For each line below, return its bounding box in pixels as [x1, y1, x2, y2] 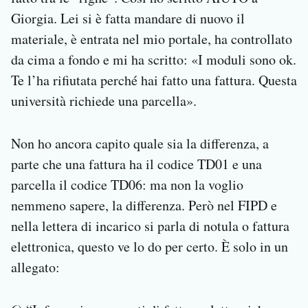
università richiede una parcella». [11, 91, 197, 111]
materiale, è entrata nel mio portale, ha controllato [11, 30, 292, 49]
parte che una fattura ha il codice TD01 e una [11, 155, 262, 174]
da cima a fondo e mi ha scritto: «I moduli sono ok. [11, 50, 296, 69]
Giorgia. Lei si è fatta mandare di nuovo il [11, 9, 245, 28]
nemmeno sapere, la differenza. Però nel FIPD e [11, 196, 277, 215]
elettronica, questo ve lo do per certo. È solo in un [11, 237, 288, 256]
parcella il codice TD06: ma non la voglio [11, 175, 243, 195]
